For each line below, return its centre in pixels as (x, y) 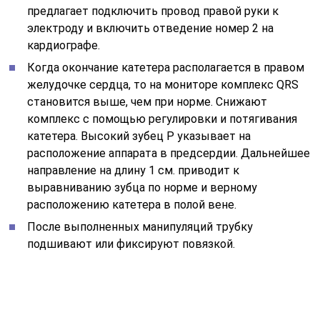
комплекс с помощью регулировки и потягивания (162, 119)
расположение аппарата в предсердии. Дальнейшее (169, 153)
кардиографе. (64, 45)
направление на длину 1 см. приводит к (134, 170)
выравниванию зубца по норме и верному (142, 187)
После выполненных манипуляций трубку (140, 226)
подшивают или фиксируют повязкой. (131, 244)
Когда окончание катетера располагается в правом (166, 67)
